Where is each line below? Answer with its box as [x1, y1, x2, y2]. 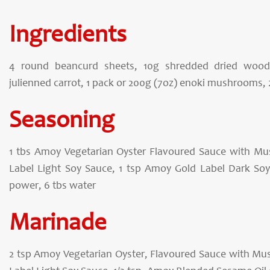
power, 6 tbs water [9, 181, 96, 192]
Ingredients [9, 24, 127, 49]
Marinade [9, 212, 107, 237]
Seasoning [9, 110, 115, 134]
